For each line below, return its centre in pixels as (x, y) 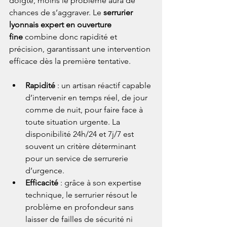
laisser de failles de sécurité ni (80, 219)
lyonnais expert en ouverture (61, 25)
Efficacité (42, 183)
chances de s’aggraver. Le (56, 13)
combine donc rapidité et (71, 37)
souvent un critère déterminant (82, 146)
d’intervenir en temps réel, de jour (87, 98)
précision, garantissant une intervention (81, 49)
